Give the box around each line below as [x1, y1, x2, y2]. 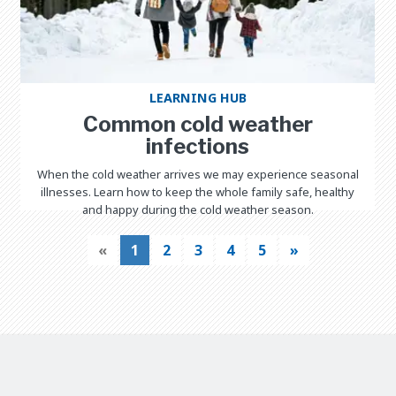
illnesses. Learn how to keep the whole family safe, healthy [41, 183, 355, 200]
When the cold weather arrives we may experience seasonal [36, 165, 359, 182]
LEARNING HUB [148, 88, 247, 106]
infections [146, 133, 250, 159]
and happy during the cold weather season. [81, 201, 314, 217]
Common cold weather [82, 110, 313, 137]
